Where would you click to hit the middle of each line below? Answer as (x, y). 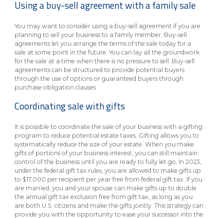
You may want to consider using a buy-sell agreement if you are (108, 26)
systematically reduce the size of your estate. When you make (104, 144)
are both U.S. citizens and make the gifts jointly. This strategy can (109, 206)
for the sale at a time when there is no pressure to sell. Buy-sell (105, 61)
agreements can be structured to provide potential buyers (100, 70)
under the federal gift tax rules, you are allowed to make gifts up (108, 171)
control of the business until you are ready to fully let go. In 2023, (108, 162)
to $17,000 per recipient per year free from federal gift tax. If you (109, 179)
